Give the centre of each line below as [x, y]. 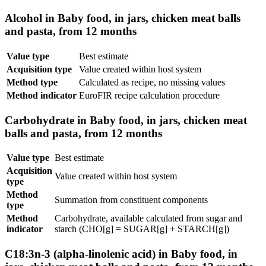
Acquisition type [39, 69]
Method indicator [42, 95]
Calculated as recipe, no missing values [152, 82]
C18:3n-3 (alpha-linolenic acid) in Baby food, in [121, 254]
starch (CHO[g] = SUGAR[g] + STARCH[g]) [142, 229]
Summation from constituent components [131, 200]
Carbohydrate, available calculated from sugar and [148, 218]
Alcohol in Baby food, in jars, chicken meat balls [123, 18]
